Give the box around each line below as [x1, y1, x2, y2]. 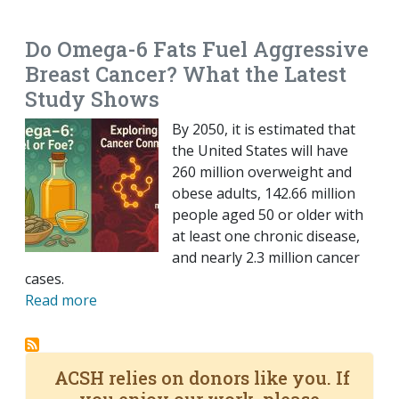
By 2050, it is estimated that [172, 119, 355, 140]
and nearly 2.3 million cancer [172, 248, 360, 268]
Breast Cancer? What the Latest [25, 60, 346, 88]
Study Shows [25, 85, 159, 113]
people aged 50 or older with [172, 205, 363, 225]
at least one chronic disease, [172, 226, 360, 247]
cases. [25, 269, 64, 289]
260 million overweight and [172, 162, 352, 183]
